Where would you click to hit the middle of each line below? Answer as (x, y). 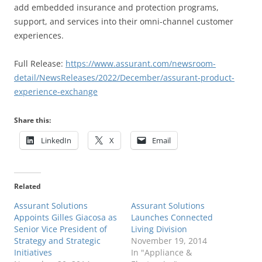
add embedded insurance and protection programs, (116, 8)
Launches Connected (172, 218)
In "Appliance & (161, 253)
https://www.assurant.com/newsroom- (141, 64)
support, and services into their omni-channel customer (124, 22)
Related (27, 187)
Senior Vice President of (61, 229)
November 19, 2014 (169, 241)
